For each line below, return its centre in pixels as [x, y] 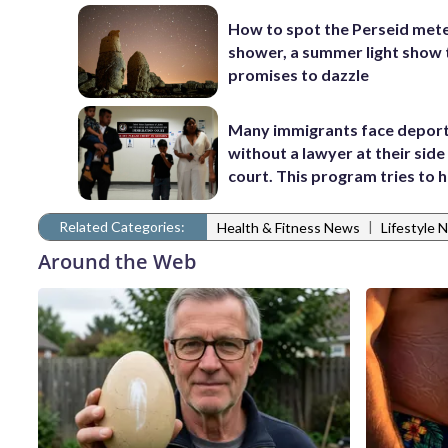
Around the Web [117, 261]
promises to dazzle [299, 74]
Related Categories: [122, 226]
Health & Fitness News [288, 228]
